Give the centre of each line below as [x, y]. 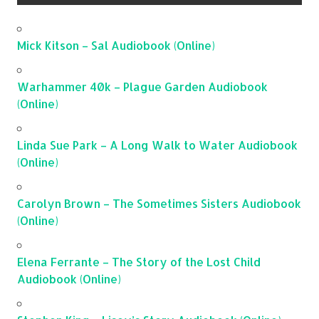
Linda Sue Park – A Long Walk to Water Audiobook [157, 145]
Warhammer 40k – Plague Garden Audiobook [142, 87]
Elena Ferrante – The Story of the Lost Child [139, 262]
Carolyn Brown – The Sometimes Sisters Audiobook [159, 204]
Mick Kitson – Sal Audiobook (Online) [116, 46]
